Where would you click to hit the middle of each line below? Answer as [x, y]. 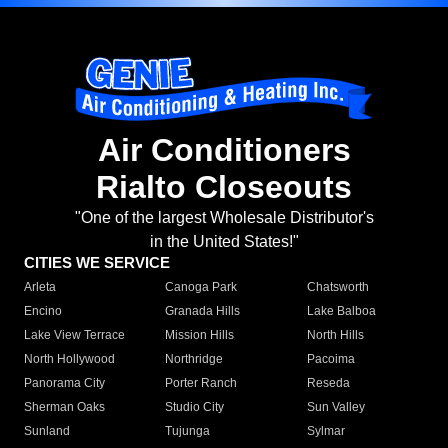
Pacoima [330, 359]
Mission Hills [200, 335]
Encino [43, 311]
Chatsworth [337, 287]
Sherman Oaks [64, 407]
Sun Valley [335, 407]
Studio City [195, 407]
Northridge [194, 359]
